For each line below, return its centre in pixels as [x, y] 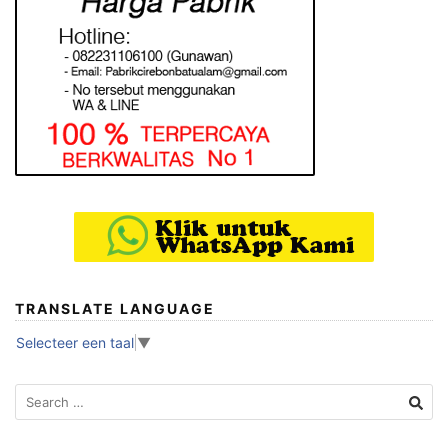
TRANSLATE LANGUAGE [115, 309]
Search [37, 394]
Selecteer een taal [75, 343]
